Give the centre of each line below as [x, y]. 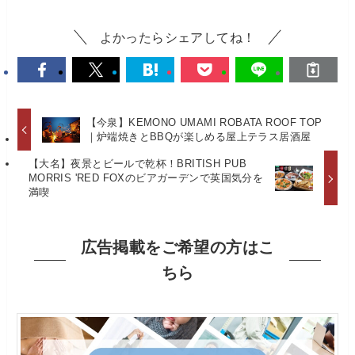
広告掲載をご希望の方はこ [177, 248]
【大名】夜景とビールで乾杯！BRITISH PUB [137, 164]
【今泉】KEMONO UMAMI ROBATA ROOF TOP [204, 123]
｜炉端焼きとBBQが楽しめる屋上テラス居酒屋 [198, 137]
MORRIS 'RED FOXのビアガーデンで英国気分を [146, 178]
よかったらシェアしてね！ [177, 38]
